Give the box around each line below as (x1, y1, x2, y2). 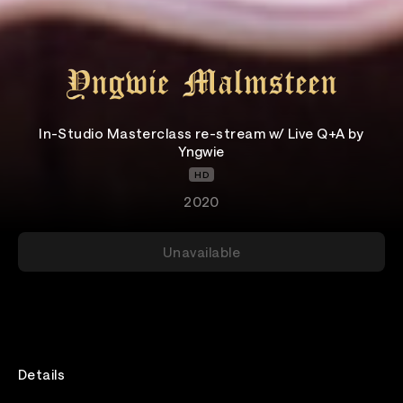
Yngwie (178, 143, 225, 159)
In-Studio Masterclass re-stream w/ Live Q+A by (39, 125, 364, 141)
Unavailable (163, 244, 240, 260)
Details (18, 366, 66, 382)
